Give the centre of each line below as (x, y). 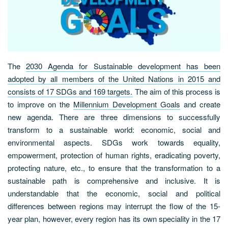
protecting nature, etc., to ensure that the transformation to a (114, 167)
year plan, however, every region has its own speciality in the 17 (114, 218)
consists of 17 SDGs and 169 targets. (70, 91)
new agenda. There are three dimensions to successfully (114, 117)
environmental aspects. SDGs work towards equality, (114, 142)
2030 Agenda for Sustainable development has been (123, 66)
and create (200, 104)
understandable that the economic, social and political (114, 193)
